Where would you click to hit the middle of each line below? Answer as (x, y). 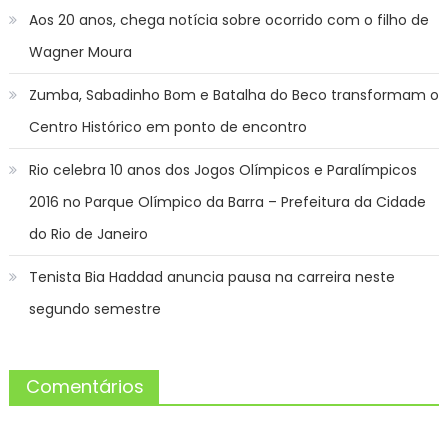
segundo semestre (94, 308)
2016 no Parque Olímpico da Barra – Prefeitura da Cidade (227, 201)
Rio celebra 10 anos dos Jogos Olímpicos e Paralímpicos (222, 169)
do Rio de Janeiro (88, 233)
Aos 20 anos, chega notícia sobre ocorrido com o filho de (228, 19)
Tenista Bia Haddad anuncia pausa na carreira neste (211, 276)
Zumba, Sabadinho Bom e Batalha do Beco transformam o (233, 94)
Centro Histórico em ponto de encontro (167, 126)
